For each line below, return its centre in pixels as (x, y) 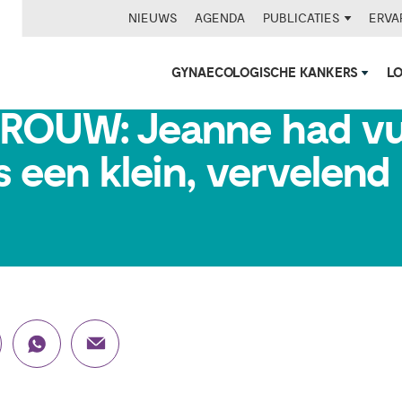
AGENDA (220, 18)
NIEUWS (153, 18)
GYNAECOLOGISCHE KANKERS (267, 74)
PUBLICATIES (304, 18)
